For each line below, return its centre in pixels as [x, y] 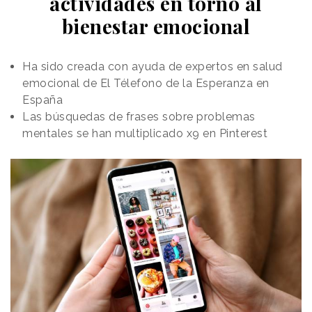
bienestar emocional [156, 26]
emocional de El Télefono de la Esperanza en [146, 83]
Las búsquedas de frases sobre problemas [139, 116]
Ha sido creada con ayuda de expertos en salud [153, 66]
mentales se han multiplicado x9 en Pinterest [145, 133]
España [42, 100]
